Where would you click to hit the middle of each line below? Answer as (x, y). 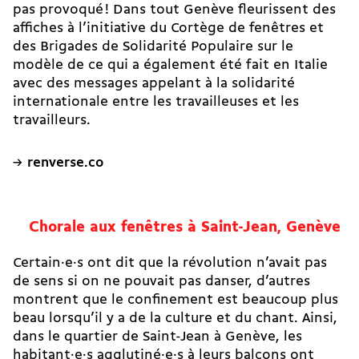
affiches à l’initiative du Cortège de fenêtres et (168, 28)
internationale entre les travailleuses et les (156, 102)
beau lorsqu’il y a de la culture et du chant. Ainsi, (175, 319)
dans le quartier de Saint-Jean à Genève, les (157, 337)
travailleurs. (54, 120)
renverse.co (65, 163)
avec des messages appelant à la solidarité (154, 83)
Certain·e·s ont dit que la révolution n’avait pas (170, 264)
